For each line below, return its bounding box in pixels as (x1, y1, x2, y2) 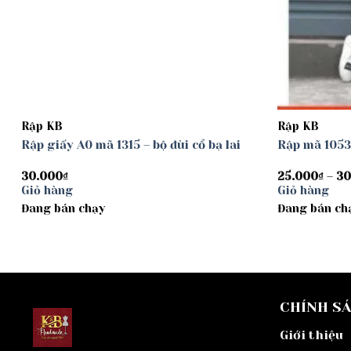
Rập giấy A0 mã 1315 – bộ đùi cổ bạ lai (20, 138, 241, 153)
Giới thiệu (280, 327, 343, 342)
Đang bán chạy (20, 202, 105, 215)
